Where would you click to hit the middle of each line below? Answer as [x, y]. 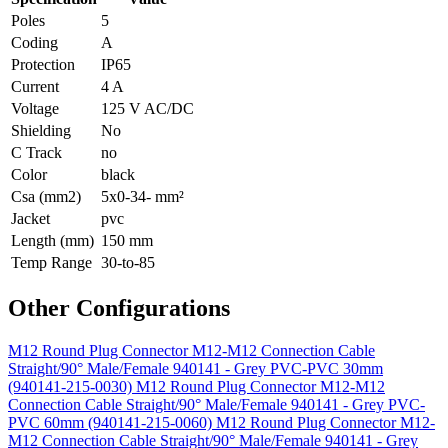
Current [35, 86]
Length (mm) [52, 240]
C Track [36, 152]
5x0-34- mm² [142, 196]
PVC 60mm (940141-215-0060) [112, 422]
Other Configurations [119, 307]
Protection [43, 64]
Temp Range [51, 262]
